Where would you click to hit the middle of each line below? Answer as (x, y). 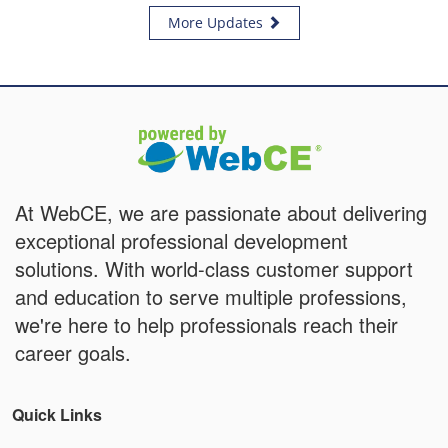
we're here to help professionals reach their (206, 324)
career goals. (73, 352)
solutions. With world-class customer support (214, 268)
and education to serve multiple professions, (211, 296)
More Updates (217, 22)
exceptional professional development (181, 240)
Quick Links (57, 414)
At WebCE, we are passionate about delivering (221, 212)
